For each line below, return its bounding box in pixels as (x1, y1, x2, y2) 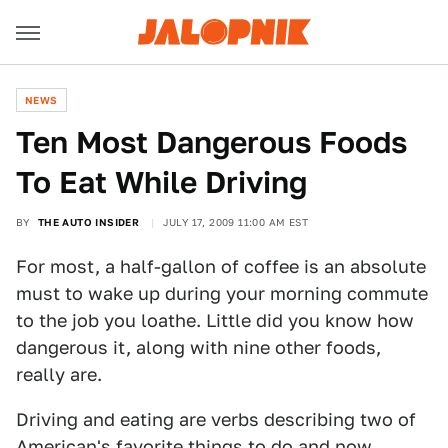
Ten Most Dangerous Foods (16, 124, 407, 160)
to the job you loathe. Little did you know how (16, 310, 414, 331)
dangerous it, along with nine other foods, (16, 337, 381, 358)
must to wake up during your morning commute (16, 283, 428, 304)
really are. (16, 364, 102, 385)
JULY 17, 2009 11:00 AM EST (162, 216, 309, 228)
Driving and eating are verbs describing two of (16, 409, 416, 430)
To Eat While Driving (16, 164, 307, 200)
